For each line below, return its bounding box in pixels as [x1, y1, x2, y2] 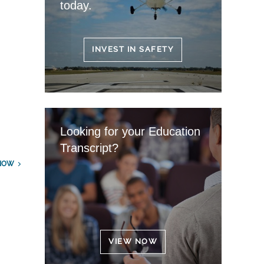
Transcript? [60, 141, 118, 155]
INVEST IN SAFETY [92, 45, 174, 54]
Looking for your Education [60, 125, 200, 138]
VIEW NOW [108, 237, 158, 246]
